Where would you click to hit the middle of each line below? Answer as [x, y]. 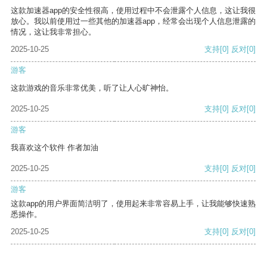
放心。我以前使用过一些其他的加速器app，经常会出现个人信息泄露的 [133, 21]
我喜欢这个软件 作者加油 [55, 148]
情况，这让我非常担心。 [53, 32]
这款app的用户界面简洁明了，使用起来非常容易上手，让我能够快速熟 [133, 204]
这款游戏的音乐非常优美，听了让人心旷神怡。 [92, 88]
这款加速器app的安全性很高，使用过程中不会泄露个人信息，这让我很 [133, 11]
